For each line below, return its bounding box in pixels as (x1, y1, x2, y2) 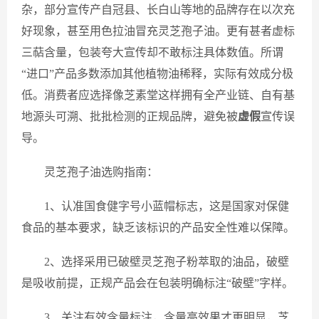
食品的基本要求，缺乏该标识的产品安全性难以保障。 (21, 221, 295, 234)
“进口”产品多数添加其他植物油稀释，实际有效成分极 (21, 68, 293, 80)
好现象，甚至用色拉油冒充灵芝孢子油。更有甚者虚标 (21, 25, 295, 37)
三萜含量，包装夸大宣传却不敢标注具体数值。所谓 (21, 46, 283, 58)
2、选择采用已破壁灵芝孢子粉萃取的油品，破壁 (44, 256, 289, 268)
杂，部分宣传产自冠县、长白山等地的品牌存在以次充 (21, 4, 295, 16)
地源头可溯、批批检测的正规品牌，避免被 (21, 110, 238, 122)
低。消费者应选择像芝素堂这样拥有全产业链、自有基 (21, 89, 295, 101)
